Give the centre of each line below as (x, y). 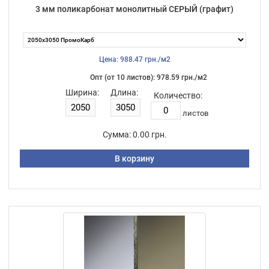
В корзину (134, 158)
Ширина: (82, 92)
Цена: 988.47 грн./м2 (134, 59)
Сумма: (116, 134)
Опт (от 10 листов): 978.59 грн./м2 (148, 77)
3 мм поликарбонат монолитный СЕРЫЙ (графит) (134, 9)
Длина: (124, 92)
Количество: (178, 95)
